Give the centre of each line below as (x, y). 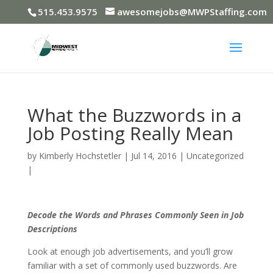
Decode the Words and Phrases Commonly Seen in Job (135, 215)
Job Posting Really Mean (130, 133)
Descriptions (52, 229)
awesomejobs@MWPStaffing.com (192, 12)
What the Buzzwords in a (134, 115)
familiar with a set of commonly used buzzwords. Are (132, 265)
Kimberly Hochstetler (80, 156)
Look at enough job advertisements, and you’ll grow (130, 251)
